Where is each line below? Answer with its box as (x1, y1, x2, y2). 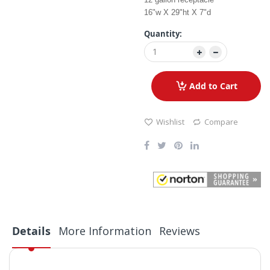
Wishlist (156, 116, 184, 128)
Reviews (159, 224, 200, 239)
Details (12, 224, 51, 239)
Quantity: (144, 28, 182, 40)
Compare (204, 116, 238, 128)
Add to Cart (189, 80, 237, 92)
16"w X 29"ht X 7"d (144, 8, 211, 17)
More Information (58, 224, 151, 239)
